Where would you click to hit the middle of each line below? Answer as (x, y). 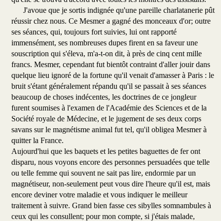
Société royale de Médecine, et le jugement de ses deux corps (106, 119)
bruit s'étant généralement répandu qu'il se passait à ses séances (109, 86)
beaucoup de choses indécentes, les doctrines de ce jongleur (104, 97)
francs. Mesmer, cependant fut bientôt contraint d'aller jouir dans (111, 65)
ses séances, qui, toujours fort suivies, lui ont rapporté (94, 32)
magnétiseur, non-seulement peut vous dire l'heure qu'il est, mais (111, 184)
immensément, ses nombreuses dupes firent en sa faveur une (105, 43)
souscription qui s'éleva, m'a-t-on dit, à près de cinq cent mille (107, 54)
